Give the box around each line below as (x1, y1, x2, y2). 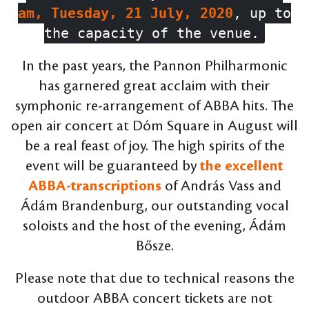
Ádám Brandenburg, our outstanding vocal (20, 198, 289, 214)
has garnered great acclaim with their (39, 78, 270, 94)
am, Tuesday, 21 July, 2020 (18, 5, 233, 21)
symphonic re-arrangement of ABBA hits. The (15, 98, 294, 114)
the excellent (197, 158, 283, 174)
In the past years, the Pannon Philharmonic (21, 58, 288, 74)
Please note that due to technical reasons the (14, 270, 295, 286)
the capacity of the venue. (44, 25, 260, 41)
